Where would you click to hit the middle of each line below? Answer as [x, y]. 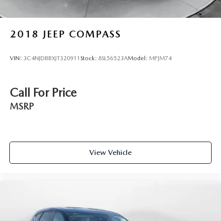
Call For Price [43, 92]
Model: [138, 58]
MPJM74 [160, 58]
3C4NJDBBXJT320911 [52, 58]
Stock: [89, 58]
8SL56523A [113, 58]
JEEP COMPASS [82, 34]
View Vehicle [110, 153]
